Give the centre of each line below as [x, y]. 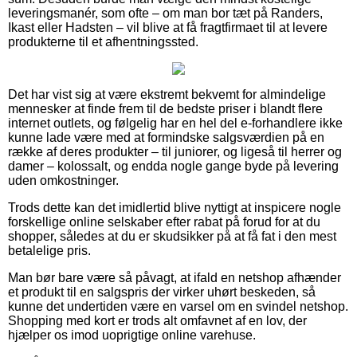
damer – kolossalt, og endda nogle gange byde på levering [173, 167]
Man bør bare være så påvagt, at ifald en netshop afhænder [175, 278]
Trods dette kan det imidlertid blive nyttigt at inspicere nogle [175, 208]
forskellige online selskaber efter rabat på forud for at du [164, 222]
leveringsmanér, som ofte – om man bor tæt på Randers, [165, 14]
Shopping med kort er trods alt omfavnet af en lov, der [157, 321]
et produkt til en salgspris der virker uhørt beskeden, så [162, 292]
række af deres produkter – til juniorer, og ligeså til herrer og [175, 152]
